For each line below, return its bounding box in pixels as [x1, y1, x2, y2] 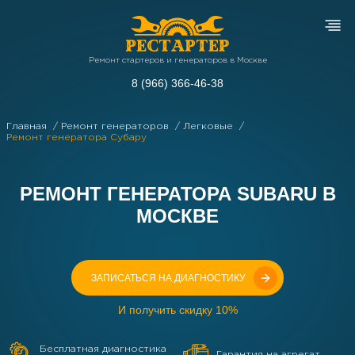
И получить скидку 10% [117, 303, 238, 316]
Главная [6, 122, 50, 131]
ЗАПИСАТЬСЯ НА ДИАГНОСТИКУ [91, 272, 246, 284]
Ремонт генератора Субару [6, 133, 147, 142]
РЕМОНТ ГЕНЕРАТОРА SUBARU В [19, 183, 336, 204]
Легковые [183, 122, 236, 131]
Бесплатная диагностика [40, 344, 166, 353]
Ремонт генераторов [61, 122, 172, 131]
